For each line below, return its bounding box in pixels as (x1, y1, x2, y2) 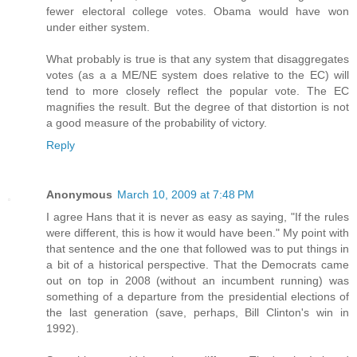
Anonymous (46, 188, 112, 202)
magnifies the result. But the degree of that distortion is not (46, 100, 349, 114)
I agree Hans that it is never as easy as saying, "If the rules (46, 210, 349, 224)
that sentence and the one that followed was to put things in (46, 242, 349, 256)
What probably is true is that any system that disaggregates (46, 53, 349, 66)
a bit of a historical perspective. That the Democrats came (46, 258, 349, 272)
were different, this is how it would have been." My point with (46, 226, 349, 240)
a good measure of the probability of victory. (46, 116, 267, 130)
